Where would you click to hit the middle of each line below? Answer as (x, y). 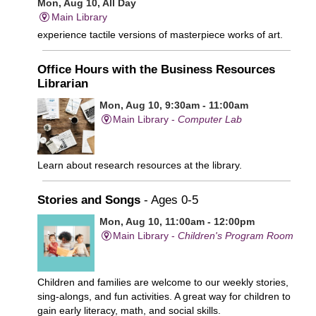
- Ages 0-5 (171, 200)
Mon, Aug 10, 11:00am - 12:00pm (177, 222)
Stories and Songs (91, 200)
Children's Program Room (236, 236)
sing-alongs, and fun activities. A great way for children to (164, 296)
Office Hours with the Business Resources (156, 69)
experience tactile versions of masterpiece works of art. (160, 34)
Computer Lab (210, 119)
